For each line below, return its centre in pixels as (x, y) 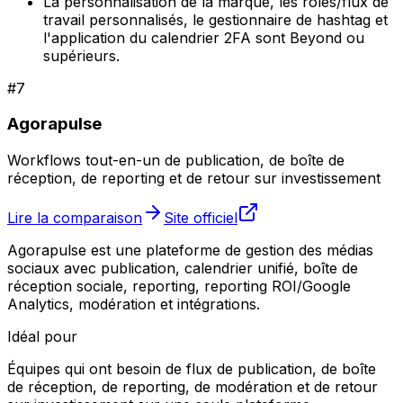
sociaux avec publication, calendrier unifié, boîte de (183, 268)
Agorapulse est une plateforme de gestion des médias (190, 250)
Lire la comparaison (75, 217)
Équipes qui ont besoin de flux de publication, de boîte (192, 368)
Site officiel (201, 217)
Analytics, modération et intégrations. (134, 304)
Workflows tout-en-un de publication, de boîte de (176, 160)
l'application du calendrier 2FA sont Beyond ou (204, 37)
